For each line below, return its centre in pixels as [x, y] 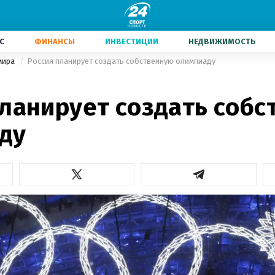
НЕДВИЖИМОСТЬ [222, 41]
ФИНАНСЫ [55, 41]
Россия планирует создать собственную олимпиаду [121, 61]
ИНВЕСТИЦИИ [132, 41]
